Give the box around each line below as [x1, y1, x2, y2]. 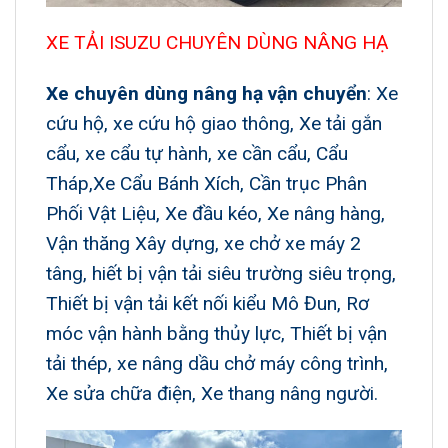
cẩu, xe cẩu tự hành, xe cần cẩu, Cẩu [46, 141, 348, 165]
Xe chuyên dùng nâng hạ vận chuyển [46, 81, 367, 105]
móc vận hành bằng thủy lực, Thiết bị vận [46, 321, 387, 345]
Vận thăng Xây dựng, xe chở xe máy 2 [46, 231, 361, 255]
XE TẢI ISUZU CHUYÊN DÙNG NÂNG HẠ [46, 31, 389, 55]
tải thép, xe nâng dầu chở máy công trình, [46, 351, 388, 375]
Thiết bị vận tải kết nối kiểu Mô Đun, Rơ [46, 291, 369, 315]
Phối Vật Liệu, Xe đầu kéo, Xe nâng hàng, [46, 201, 385, 225]
